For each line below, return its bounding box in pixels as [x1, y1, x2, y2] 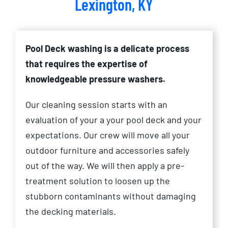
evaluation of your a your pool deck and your [25, 114, 202, 126]
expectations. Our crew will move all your [25, 129, 190, 141]
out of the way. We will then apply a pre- [25, 160, 184, 172]
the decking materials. [25, 206, 116, 217]
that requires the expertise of [25, 58, 148, 70]
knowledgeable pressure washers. [25, 73, 165, 85]
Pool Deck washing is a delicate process [25, 43, 189, 54]
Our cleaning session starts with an [25, 99, 167, 110]
